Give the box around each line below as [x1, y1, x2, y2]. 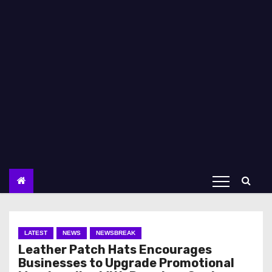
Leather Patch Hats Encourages [18, 242, 212, 257]
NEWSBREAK [96, 229, 135, 236]
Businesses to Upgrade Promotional [18, 256, 234, 270]
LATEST [24, 229, 47, 236]
